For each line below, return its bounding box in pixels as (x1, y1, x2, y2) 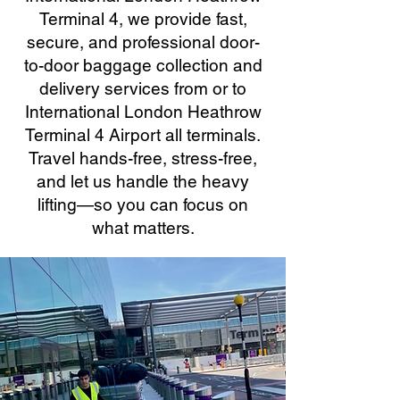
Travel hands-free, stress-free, (29, 148, 257, 168)
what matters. (91, 218, 195, 237)
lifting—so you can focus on (37, 195, 248, 214)
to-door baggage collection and (23, 55, 262, 75)
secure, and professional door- (26, 32, 260, 52)
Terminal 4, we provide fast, (38, 9, 247, 29)
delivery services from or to (39, 79, 246, 98)
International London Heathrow (24, 102, 262, 121)
